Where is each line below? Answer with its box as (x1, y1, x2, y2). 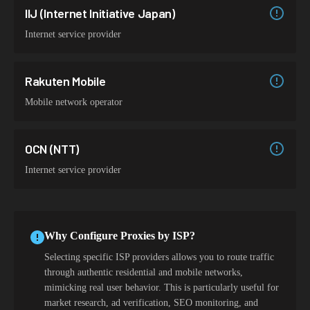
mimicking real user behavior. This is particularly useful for (44, 282, 279, 293)
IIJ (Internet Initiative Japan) (25, 6, 175, 21)
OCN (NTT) (25, 141, 80, 156)
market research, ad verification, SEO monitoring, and (44, 298, 258, 308)
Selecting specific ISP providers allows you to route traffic (44, 252, 274, 262)
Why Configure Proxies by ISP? (44, 230, 195, 241)
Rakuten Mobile (25, 73, 106, 89)
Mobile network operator (25, 97, 122, 107)
